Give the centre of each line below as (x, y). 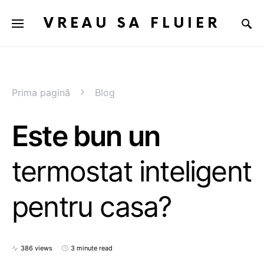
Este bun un (86, 136)
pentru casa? (92, 207)
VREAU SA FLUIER (132, 23)
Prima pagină (41, 93)
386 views (37, 248)
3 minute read (92, 248)
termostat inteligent (132, 171)
